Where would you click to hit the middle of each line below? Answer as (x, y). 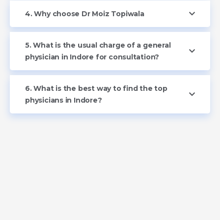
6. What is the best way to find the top (96, 88)
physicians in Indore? (64, 100)
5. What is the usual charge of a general (98, 45)
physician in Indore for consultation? (92, 57)
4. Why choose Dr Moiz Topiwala (85, 14)
